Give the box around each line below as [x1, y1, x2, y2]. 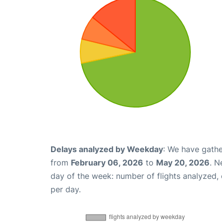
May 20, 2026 [156, 158, 210, 167]
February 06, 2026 [71, 158, 143, 167]
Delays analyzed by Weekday [51, 144, 163, 154]
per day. [51, 184, 81, 194]
